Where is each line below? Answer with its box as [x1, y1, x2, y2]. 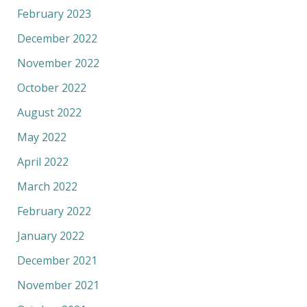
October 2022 [16, 80, 86, 96]
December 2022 [16, 31, 97, 47]
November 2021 [16, 278, 99, 293]
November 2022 [16, 56, 99, 71]
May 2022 [16, 130, 66, 145]
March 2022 [16, 179, 77, 195]
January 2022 [16, 228, 84, 244]
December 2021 [16, 253, 97, 269]
